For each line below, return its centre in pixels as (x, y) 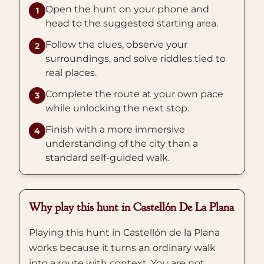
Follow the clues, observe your (116, 44)
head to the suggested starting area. (132, 23)
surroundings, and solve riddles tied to (136, 59)
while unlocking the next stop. (117, 108)
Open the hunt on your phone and (127, 9)
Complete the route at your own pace (134, 94)
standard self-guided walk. (108, 158)
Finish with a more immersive (115, 129)
